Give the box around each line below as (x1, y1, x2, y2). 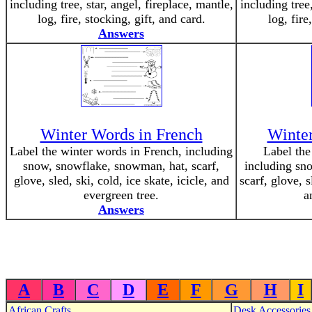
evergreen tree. (84, 188, 159, 202)
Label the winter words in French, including (10, 144, 233, 158)
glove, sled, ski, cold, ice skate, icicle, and (13, 173, 229, 187)
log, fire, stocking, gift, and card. (37, 12, 205, 26)
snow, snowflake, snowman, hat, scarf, (23, 159, 219, 173)
